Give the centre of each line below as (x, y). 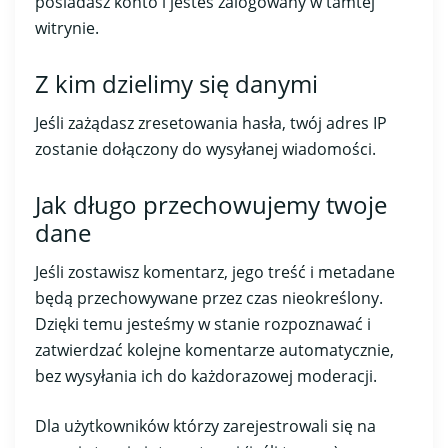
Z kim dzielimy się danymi (176, 83)
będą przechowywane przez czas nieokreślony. (209, 297)
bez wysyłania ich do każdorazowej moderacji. (206, 375)
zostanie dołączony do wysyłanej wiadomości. (205, 148)
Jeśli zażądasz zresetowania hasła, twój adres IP (211, 122)
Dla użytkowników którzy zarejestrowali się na (205, 425)
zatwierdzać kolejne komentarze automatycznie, (214, 349)
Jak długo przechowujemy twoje (211, 204)
